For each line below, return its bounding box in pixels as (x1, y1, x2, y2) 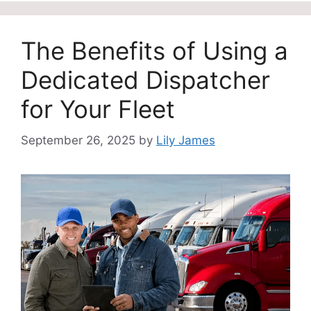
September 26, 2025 (21, 133, 135, 147)
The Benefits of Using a (21, 36, 288, 66)
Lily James (156, 133, 215, 147)
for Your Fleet (21, 94, 175, 124)
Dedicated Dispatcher (21, 65, 270, 95)
